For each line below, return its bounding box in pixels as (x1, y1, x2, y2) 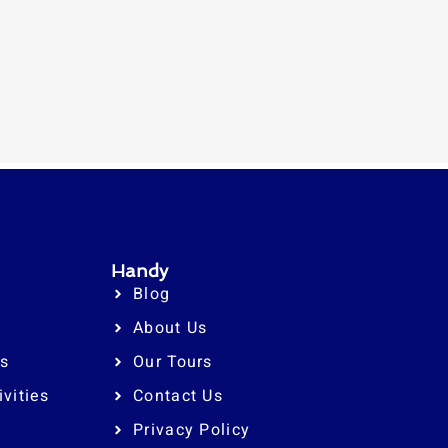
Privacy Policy (133, 417, 251, 442)
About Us (133, 315, 208, 340)
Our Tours (133, 349, 213, 374)
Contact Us (133, 383, 224, 408)
